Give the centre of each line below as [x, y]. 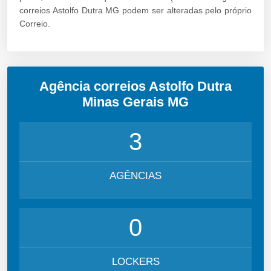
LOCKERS [135, 261]
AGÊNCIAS [135, 175]
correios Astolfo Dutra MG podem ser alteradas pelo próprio [135, 10]
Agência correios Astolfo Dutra [135, 86]
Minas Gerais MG [135, 102]
